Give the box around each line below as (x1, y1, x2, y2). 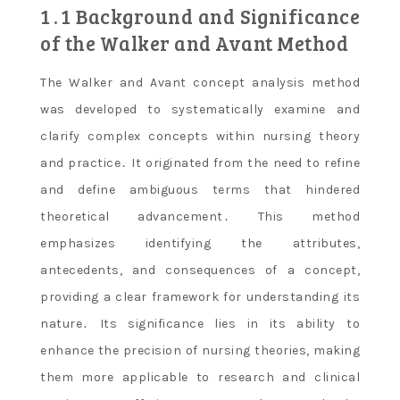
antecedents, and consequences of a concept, (40, 262, 360, 278)
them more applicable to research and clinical (40, 369, 360, 385)
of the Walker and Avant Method (40, 29, 348, 56)
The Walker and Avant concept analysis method (40, 74, 360, 90)
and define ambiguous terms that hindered (40, 181, 360, 197)
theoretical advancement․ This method (40, 208, 360, 224)
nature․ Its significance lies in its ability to (40, 315, 360, 331)
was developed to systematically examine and (40, 101, 360, 117)
